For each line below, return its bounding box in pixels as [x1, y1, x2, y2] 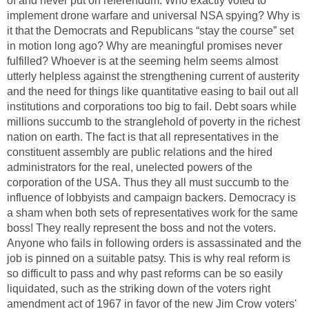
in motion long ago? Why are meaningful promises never [7, 40, 282, 52]
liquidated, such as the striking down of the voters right [7, 283, 270, 295]
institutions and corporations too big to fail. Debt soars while [7, 101, 297, 113]
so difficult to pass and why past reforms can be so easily [7, 268, 283, 280]
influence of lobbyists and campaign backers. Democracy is [7, 192, 296, 204]
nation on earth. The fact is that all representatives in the [7, 131, 279, 143]
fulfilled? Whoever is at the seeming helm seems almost [7, 55, 278, 68]
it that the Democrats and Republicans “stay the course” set [7, 25, 294, 37]
